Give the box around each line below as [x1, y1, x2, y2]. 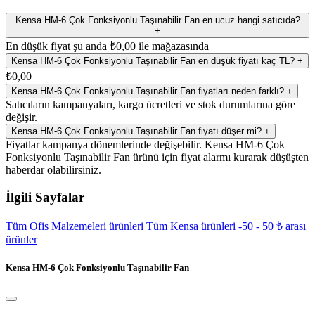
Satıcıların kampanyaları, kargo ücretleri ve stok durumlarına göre [6, 98, 295, 110]
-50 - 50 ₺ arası [238, 220, 306, 233]
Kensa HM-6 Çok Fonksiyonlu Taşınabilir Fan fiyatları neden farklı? [11, 86, 287, 96]
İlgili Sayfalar [6, 189, 84, 205]
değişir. [6, 111, 37, 123]
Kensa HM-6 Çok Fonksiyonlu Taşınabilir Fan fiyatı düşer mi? [11, 126, 264, 136]
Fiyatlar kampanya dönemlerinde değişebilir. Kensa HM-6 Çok [6, 139, 285, 150]
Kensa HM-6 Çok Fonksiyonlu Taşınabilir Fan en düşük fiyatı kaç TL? [11, 56, 297, 66]
